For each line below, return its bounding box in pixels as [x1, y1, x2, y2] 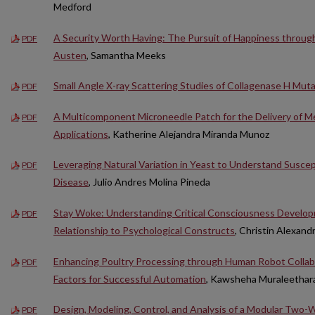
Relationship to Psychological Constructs [53, 224, 235, 237]
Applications [53, 127, 108, 140]
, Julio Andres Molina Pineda [89, 176, 210, 188]
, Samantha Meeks [86, 49, 166, 61]
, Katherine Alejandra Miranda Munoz [108, 127, 269, 140]
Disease [53, 176, 89, 188]
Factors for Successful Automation [53, 272, 206, 285]
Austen [53, 49, 86, 61]
